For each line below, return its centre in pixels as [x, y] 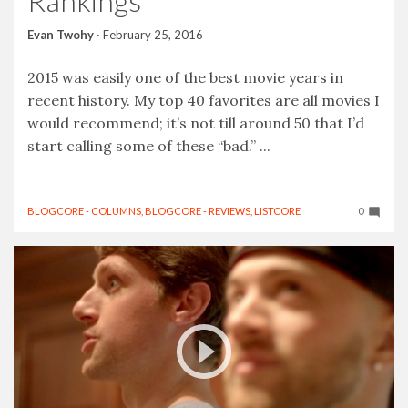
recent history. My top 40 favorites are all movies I [204, 100]
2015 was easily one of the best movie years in [185, 77]
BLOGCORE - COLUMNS [84, 210]
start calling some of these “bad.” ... [149, 145]
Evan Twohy [61, 34]
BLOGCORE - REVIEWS [198, 210]
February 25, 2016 [153, 34]
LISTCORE [277, 210]
